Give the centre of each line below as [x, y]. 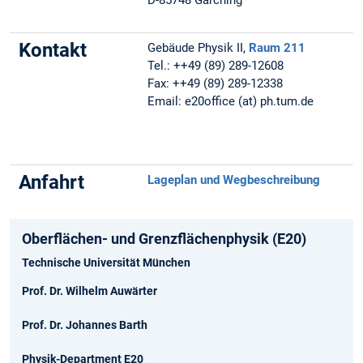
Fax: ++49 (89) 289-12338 [216, 84]
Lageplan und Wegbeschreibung [234, 180]
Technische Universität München [106, 263]
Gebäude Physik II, [199, 48]
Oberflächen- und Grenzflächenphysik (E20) [164, 239]
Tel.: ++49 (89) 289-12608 [216, 66]
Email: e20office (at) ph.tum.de [231, 102]
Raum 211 [278, 48]
